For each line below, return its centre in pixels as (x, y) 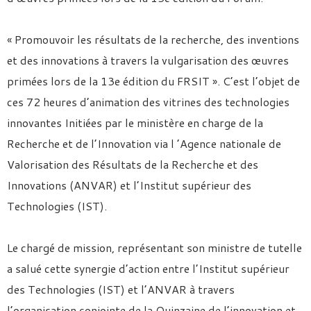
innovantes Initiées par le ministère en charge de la (135, 123)
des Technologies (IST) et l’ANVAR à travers (121, 289)
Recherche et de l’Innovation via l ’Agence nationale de (144, 143)
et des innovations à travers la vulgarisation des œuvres (148, 60)
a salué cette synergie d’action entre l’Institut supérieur (148, 268)
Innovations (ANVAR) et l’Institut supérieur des (129, 185)
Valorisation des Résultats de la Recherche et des (133, 164)
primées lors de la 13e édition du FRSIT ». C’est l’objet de (153, 81)
